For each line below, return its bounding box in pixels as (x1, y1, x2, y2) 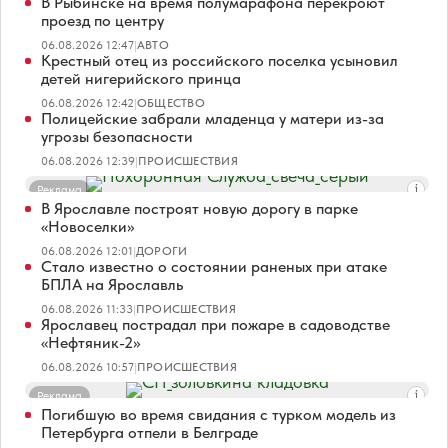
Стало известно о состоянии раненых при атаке (41, 257, 387, 277)
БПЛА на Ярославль (41, 275, 183, 295)
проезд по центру (41, 11, 164, 31)
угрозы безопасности (41, 127, 193, 147)
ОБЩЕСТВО (137, 96, 205, 111)
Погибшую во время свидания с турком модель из (41, 405, 396, 425)
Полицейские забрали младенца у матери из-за (41, 109, 384, 129)
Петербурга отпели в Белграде (41, 423, 258, 443)
